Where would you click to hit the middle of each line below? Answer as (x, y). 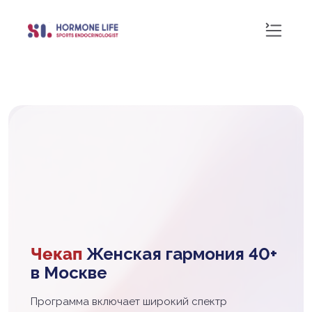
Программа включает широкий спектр (129, 302)
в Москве (69, 273)
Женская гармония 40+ (180, 254)
